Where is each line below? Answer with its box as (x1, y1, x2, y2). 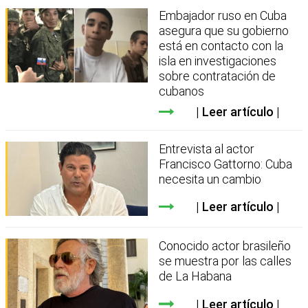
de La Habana (159, 269, 232, 284)
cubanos (159, 83, 205, 98)
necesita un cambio (159, 171, 262, 186)
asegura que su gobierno (159, 23, 289, 38)
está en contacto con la (159, 38, 284, 53)
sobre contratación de (159, 68, 276, 83)
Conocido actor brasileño (159, 239, 291, 254)
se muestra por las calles (159, 254, 292, 269)
